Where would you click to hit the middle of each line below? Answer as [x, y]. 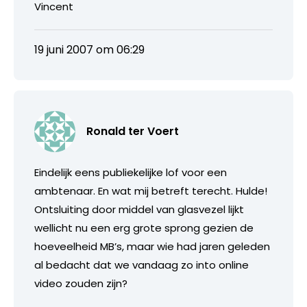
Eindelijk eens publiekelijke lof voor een [131, 172]
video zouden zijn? [81, 283]
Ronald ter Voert [133, 131]
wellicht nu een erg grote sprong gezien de [144, 228]
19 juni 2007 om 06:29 [89, 49]
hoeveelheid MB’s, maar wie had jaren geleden [152, 246]
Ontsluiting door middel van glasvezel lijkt [139, 209]
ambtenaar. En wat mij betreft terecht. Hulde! [151, 191]
